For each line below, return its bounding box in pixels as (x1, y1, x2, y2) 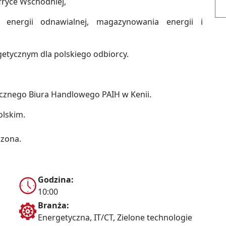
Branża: (38, 200, 69, 211)
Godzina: (38, 174, 74, 186)
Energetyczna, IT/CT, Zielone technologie (38, 212, 192, 223)
